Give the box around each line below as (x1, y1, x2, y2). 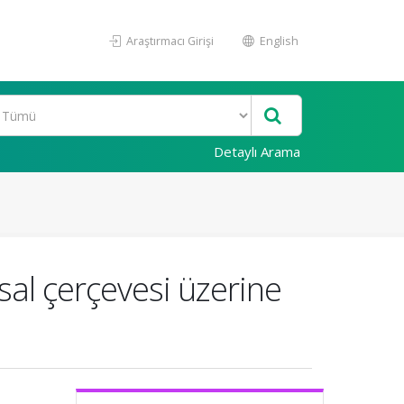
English (257, 32, 298, 49)
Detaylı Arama (214, 142, 300, 161)
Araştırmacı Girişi (124, 32, 214, 49)
